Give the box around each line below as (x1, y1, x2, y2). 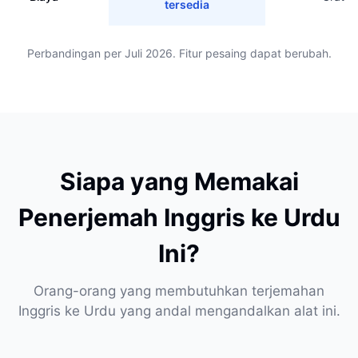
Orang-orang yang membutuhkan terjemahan (34, 283, 324, 299)
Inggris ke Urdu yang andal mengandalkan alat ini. (18, 303, 340, 319)
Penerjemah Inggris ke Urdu (18, 203, 340, 232)
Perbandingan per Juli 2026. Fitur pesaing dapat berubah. (26, 46, 332, 60)
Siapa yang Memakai (59, 167, 299, 196)
